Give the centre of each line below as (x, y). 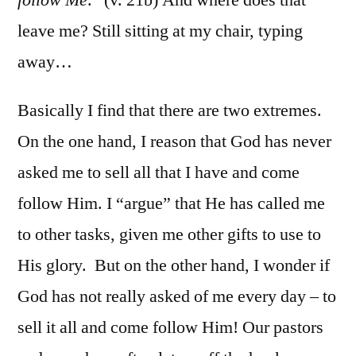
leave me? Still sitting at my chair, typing (160, 31)
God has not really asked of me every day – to (177, 296)
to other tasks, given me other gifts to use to (169, 234)
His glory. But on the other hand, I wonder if (174, 265)
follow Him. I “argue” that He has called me (171, 203)
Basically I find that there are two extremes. (170, 110)
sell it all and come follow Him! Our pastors (170, 327)
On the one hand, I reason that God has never (174, 141)
